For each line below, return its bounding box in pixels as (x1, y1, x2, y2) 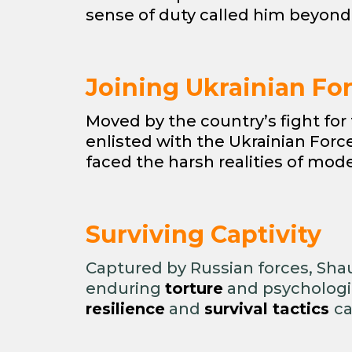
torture (165, 279, 223, 298)
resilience (86, 299, 165, 318)
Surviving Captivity (86, 220, 321, 249)
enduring (86, 279, 165, 298)
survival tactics (204, 299, 334, 318)
